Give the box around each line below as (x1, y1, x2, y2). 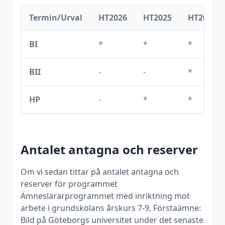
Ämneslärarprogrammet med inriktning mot (21, 190, 190, 201)
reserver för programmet (21, 178, 118, 189)
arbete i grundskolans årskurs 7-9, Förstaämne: (21, 202, 201, 213)
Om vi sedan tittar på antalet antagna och (21, 166, 179, 177)
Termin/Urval (29, 12, 82, 23)
